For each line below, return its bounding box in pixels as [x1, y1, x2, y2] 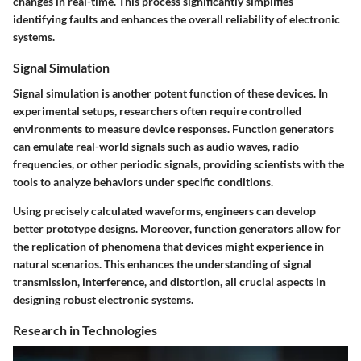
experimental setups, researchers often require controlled [13, 103, 301, 118]
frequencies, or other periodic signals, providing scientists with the [13, 156, 344, 171]
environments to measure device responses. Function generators [13, 121, 334, 135]
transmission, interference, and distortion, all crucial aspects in [13, 274, 326, 288]
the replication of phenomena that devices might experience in [13, 239, 324, 253]
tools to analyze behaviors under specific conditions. [13, 174, 273, 189]
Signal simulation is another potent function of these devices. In [13, 85, 328, 100]
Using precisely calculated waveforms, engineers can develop [13, 203, 316, 218]
